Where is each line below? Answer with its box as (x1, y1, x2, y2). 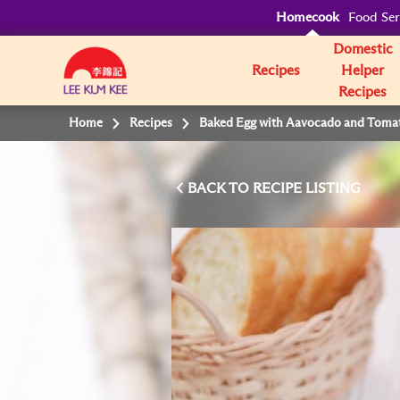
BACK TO (187, 181, 253, 196)
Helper (341, 63, 385, 78)
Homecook (276, 11, 340, 24)
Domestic (332, 42, 393, 56)
